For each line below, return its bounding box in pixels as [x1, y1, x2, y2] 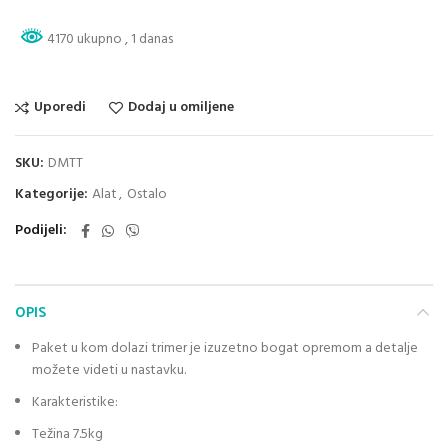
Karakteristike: [32, 390, 118, 414]
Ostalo [127, 182, 167, 206]
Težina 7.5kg [32, 422, 103, 446]
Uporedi [34, 95, 86, 119]
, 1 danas [125, 27, 173, 51]
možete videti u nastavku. [32, 358, 186, 382]
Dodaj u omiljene [128, 95, 234, 119]
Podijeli [15, 218, 63, 242]
